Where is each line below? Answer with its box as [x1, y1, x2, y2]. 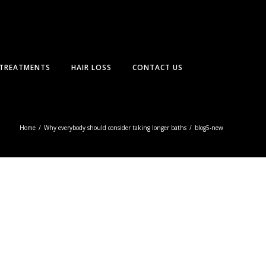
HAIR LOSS [71, 62, 112, 72]
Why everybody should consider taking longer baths [44, 123, 186, 132]
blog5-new [195, 123, 223, 132]
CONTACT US [132, 62, 183, 72]
